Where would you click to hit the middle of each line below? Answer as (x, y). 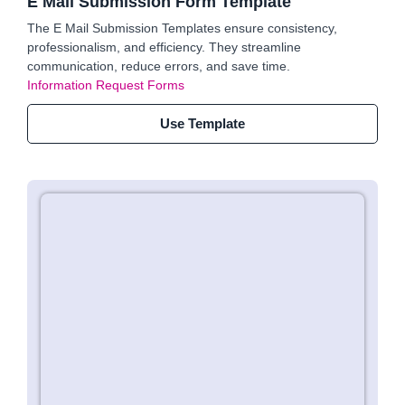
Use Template (202, 123)
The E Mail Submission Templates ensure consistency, (182, 28)
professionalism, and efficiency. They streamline (164, 47)
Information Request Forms (106, 85)
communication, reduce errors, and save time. (159, 66)
